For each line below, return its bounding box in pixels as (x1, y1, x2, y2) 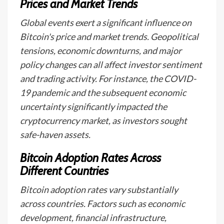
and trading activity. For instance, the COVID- (20, 73, 196, 84)
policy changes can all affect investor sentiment (20, 59, 202, 70)
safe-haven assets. (20, 129, 90, 140)
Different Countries (20, 163, 108, 178)
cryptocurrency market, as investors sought (20, 115, 187, 126)
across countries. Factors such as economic (20, 198, 185, 209)
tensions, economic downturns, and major (20, 45, 181, 56)
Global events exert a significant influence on (20, 17, 191, 28)
